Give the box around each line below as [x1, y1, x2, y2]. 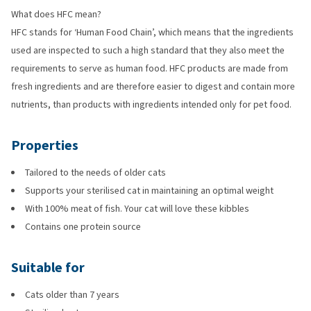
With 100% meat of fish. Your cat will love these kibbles [25, 202, 249, 215]
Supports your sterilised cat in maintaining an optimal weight [25, 184, 274, 197]
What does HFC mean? [11, 8, 103, 21]
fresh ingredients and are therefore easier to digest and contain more [11, 80, 295, 93]
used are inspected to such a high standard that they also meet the [11, 44, 285, 57]
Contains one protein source [25, 220, 141, 233]
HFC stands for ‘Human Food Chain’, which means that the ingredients [11, 26, 294, 39]
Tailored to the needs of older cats [25, 166, 166, 179]
